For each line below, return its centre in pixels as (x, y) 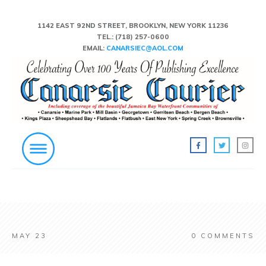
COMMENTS (226, 236)
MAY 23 (29, 236)
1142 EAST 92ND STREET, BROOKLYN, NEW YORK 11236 (133, 26)
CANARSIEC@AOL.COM (145, 48)
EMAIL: (94, 48)
